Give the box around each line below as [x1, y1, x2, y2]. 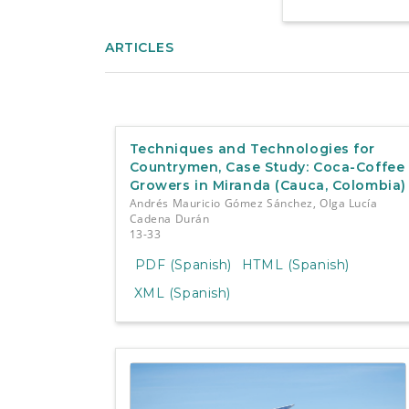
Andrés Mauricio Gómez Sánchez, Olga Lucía [129, 194, 378, 211]
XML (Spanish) [133, 285, 231, 302]
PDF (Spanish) [134, 257, 232, 274]
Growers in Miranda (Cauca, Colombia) [129, 176, 406, 194]
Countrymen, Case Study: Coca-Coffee [129, 158, 405, 175]
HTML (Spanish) [241, 257, 350, 274]
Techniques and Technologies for [129, 140, 376, 157]
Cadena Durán [129, 210, 210, 226]
